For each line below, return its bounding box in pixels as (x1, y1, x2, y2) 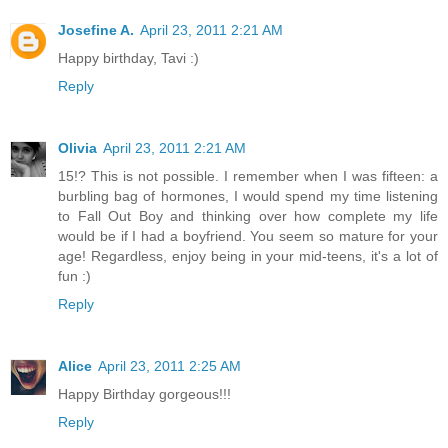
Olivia (58, 140, 97, 157)
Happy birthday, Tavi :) (58, 50, 199, 67)
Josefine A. (58, 22, 134, 39)
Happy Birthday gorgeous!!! (58, 386, 231, 403)
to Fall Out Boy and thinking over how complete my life (58, 208, 438, 225)
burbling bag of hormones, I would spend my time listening (58, 188, 438, 205)
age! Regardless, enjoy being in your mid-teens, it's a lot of (58, 248, 438, 265)
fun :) (58, 268, 91, 285)
